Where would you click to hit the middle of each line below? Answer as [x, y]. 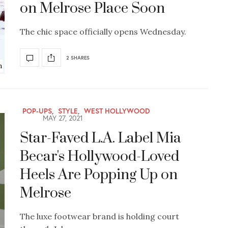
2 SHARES [78, 58]
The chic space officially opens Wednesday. [103, 32]
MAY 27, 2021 [62, 118]
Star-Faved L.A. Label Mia [101, 138]
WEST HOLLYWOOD [117, 110]
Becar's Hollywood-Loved [99, 156]
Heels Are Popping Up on [99, 175]
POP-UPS [37, 110]
